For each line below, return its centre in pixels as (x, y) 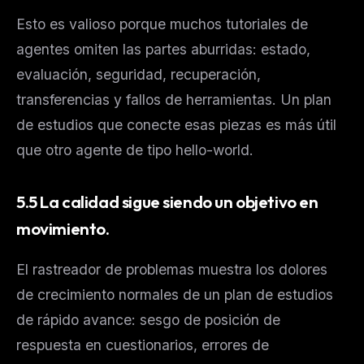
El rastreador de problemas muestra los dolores (172, 269)
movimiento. (63, 228)
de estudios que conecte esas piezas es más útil (176, 124)
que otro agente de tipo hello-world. (135, 149)
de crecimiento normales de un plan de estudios (175, 294)
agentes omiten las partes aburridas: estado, (163, 49)
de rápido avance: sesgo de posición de (148, 319)
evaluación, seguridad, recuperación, (139, 74)
